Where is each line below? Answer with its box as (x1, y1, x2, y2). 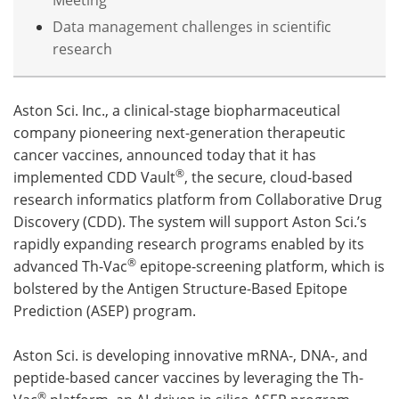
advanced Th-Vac (13, 256, 127, 276)
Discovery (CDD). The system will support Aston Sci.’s (13, 211, 367, 232)
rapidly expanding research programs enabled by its (13, 233, 364, 254)
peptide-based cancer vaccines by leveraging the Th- (13, 367, 363, 387)
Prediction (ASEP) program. (13, 300, 196, 321)
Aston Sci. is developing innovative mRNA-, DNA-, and (13, 345, 368, 365)
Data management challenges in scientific (53, 16, 331, 37)
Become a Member (37, 25, 162, 44)
